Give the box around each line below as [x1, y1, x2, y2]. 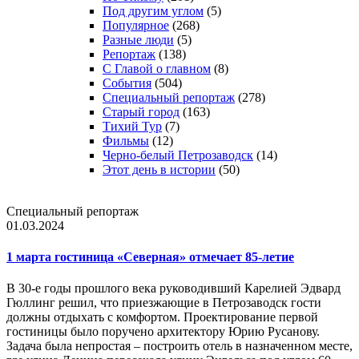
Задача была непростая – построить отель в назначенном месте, [6, 339, 353, 353]
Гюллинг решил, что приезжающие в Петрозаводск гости [6, 296, 321, 310]
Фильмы [103, 133, 149, 147]
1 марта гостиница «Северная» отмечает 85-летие [6, 250, 294, 264]
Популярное [103, 18, 169, 32]
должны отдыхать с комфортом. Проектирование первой [6, 310, 318, 325]
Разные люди [103, 32, 174, 46]
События [103, 75, 151, 90]
